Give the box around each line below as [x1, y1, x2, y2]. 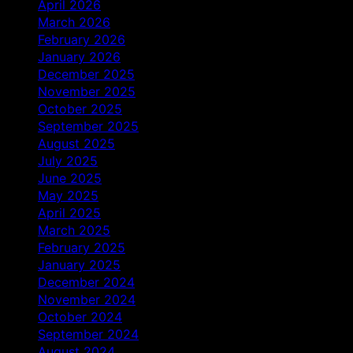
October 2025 [38, 100, 122, 117]
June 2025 [38, 169, 102, 186]
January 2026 [38, 48, 121, 65]
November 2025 [38, 83, 136, 99]
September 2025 [38, 117, 139, 134]
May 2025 [38, 187, 98, 203]
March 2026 [38, 13, 110, 30]
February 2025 [38, 239, 125, 255]
